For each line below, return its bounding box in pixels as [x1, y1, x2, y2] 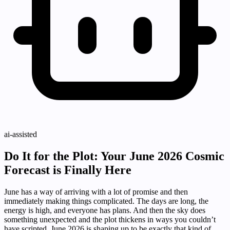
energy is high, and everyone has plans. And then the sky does [4, 206, 205, 215]
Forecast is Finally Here [4, 163, 131, 177]
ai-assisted [4, 130, 37, 139]
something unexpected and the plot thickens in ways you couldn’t [4, 215, 216, 224]
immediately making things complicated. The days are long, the [4, 197, 208, 206]
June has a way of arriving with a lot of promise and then [4, 187, 188, 197]
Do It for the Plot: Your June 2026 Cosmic [4, 149, 224, 163]
